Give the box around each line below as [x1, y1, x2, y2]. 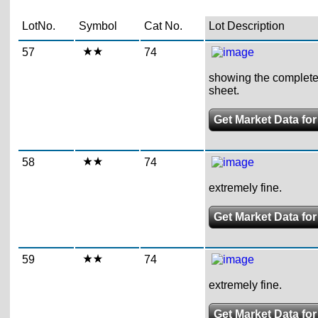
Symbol [78, 20, 117, 32]
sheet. [208, 84, 239, 97]
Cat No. [143, 20, 182, 32]
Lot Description [208, 20, 285, 32]
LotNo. [21, 20, 55, 32]
